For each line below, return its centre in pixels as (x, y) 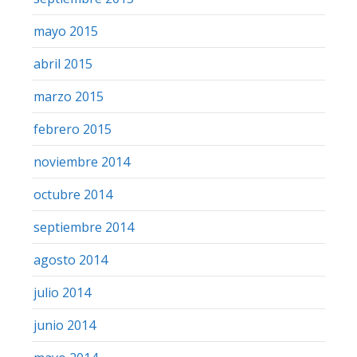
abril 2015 (63, 63)
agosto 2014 (71, 259)
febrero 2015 (73, 129)
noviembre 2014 (82, 161)
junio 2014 (65, 325)
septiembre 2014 (84, 227)
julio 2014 (62, 292)
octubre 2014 (73, 194)
